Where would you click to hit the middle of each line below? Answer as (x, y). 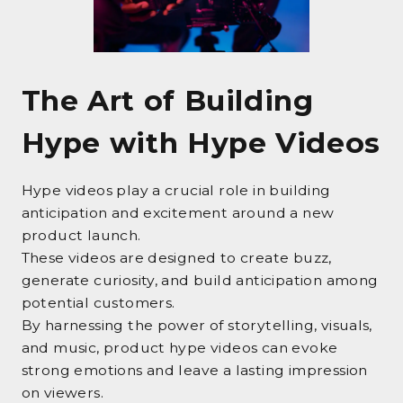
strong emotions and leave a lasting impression (194, 370)
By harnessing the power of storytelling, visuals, (197, 325)
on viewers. (62, 392)
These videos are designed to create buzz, (176, 257)
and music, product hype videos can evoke (179, 347)
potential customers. (98, 302)
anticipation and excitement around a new (178, 212)
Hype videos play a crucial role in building (176, 190)
